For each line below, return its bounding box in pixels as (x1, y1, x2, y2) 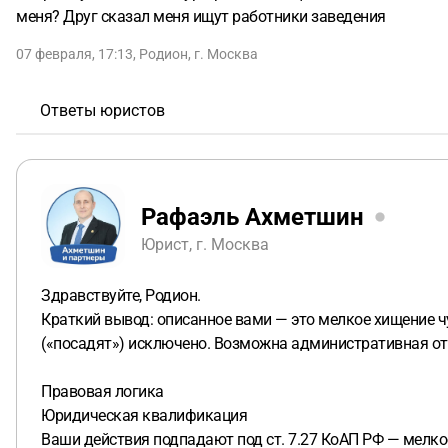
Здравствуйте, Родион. (41, 286, 201, 305)
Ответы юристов (40, 101, 165, 120)
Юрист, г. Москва (141, 234, 269, 254)
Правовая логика (41, 382, 164, 401)
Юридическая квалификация (41, 406, 247, 425)
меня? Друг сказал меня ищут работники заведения (16, 7, 386, 26)
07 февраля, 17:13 (16, 46, 133, 62)
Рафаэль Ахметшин (141, 202, 364, 231)
